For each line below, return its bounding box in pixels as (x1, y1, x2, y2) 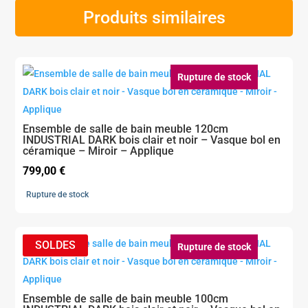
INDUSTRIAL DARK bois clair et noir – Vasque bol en (23, 133, 281, 146)
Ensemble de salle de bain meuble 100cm (23, 291, 229, 305)
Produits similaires (82, 7, 225, 27)
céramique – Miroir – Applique (23, 144, 175, 157)
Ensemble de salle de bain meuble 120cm (23, 122, 229, 135)
